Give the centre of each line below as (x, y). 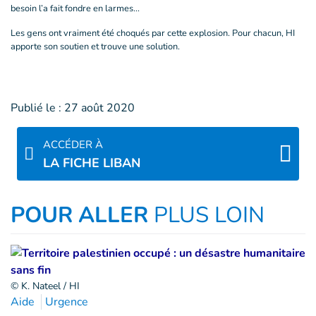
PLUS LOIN (209, 215)
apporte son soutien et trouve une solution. (97, 47)
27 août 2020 (99, 108)
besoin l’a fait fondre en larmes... (75, 8)
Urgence (67, 302)
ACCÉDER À (73, 145)
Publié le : (36, 108)
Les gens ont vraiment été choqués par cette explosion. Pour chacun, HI (153, 33)
